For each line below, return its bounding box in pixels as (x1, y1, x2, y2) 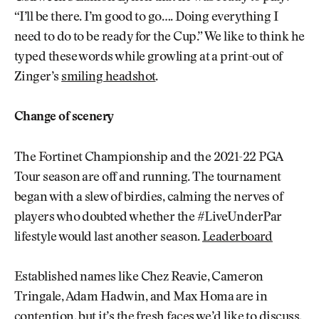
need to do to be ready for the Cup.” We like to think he (14, 31, 305, 45)
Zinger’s (14, 71, 62, 85)
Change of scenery (14, 111, 114, 125)
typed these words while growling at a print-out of (14, 51, 283, 65)
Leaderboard (202, 231, 273, 244)
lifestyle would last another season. (14, 231, 202, 244)
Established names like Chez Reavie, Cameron (14, 271, 263, 285)
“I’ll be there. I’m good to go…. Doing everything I (14, 11, 278, 25)
